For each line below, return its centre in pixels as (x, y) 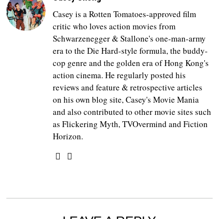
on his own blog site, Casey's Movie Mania (126, 100)
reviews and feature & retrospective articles (128, 88)
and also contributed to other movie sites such (132, 112)
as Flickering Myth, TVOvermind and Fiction (131, 124)
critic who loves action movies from (114, 26)
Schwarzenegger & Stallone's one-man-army (130, 39)
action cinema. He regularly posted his (120, 75)
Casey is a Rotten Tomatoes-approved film (125, 14)
